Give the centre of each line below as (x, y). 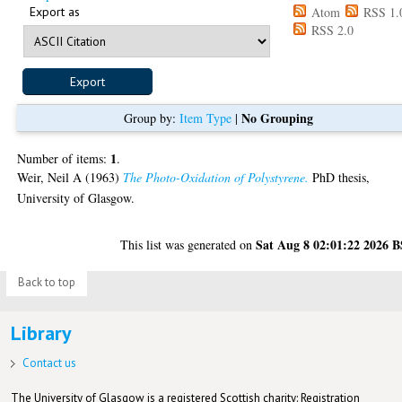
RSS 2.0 (331, 30)
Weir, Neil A (50, 177)
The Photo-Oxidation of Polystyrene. (216, 177)
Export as (55, 11)
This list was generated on (188, 244)
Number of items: (64, 158)
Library (41, 332)
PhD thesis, (340, 177)
